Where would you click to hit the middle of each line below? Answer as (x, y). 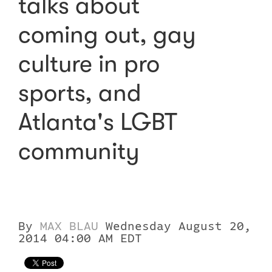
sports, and (80, 93)
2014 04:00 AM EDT (80, 239)
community (79, 151)
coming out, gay (107, 35)
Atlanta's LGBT (98, 122)
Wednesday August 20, (178, 226)
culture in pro (89, 64)
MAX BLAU (69, 226)
